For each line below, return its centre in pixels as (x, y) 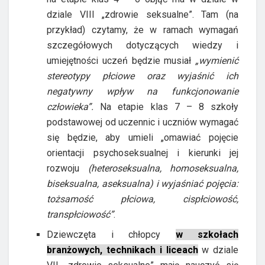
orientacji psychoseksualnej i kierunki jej (143, 153)
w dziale (218, 250)
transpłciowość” (80, 214)
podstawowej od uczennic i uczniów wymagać (143, 122)
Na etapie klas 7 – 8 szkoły (166, 106)
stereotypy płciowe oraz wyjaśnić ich (143, 76)
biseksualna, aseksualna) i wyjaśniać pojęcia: (143, 183)
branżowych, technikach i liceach (122, 250)
